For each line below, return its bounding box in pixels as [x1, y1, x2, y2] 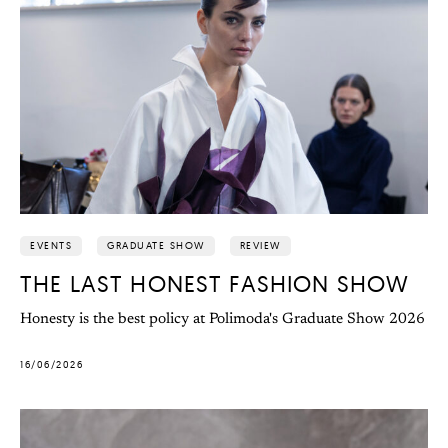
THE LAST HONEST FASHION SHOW [20, 269, 410, 299]
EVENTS [30, 239, 72, 253]
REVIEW [239, 239, 281, 253]
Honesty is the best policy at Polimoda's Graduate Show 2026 [20, 312, 425, 328]
